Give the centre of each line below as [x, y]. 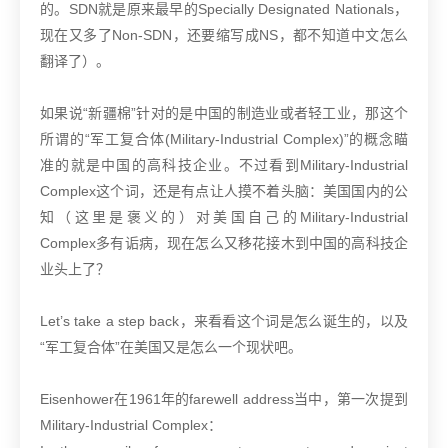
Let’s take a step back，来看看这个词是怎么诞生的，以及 [224, 321]
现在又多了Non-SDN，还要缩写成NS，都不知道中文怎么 [224, 35]
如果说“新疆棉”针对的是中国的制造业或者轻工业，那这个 [224, 113]
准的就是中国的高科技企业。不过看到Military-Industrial [224, 165]
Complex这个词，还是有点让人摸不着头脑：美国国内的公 [224, 191]
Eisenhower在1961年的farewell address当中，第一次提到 [224, 399]
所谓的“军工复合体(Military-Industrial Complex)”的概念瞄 [224, 139]
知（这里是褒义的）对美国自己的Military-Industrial [224, 217]
